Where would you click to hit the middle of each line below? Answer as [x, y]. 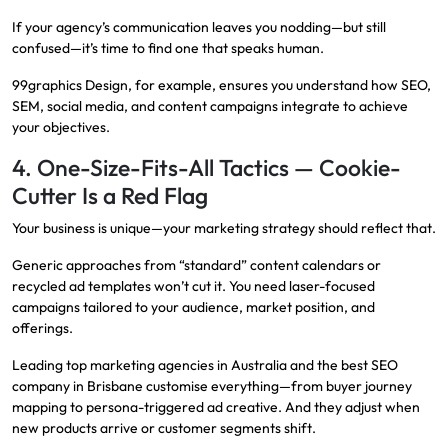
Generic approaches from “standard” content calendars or [196, 265]
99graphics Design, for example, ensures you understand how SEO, [221, 85]
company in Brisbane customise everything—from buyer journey [212, 386]
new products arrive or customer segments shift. [164, 428]
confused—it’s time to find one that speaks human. [168, 48]
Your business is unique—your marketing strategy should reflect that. [224, 228]
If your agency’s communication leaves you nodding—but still [199, 27]
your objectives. [61, 127]
